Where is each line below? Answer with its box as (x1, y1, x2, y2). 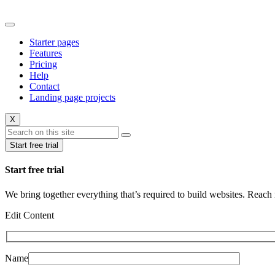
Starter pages (29, 37, 79, 47)
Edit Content (5, 209, 54, 220)
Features (29, 48, 62, 58)
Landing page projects (29, 92, 115, 103)
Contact (29, 81, 60, 91)
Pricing (29, 59, 57, 69)
